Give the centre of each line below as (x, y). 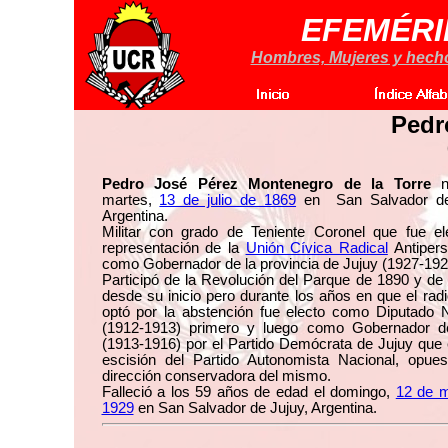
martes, (130, 200)
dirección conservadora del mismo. (216, 376)
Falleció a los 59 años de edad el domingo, (248, 392)
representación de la (173, 248)
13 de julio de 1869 (228, 200)
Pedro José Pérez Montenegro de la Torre (266, 184)
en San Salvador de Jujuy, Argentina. (255, 408)
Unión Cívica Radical (316, 248)
